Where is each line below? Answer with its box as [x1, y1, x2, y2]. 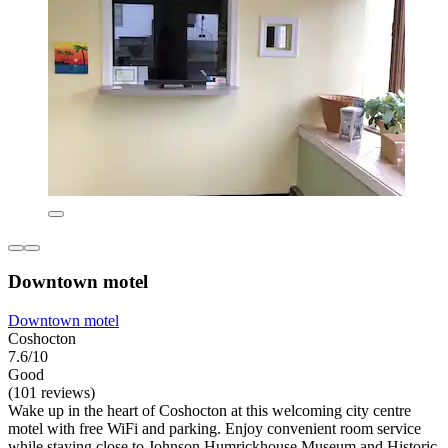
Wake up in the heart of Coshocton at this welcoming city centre [8, 401, 411, 419]
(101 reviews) [8, 383, 95, 401]
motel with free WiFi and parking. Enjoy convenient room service [8, 419, 421, 437]
